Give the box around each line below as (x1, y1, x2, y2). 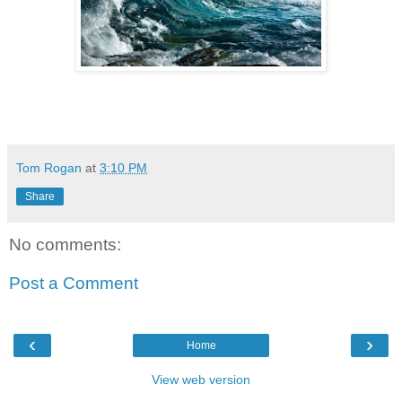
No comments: (9, 234, 121, 254)
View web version (152, 371, 250, 387)
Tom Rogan (16, 160, 82, 175)
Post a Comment (9, 274, 138, 293)
